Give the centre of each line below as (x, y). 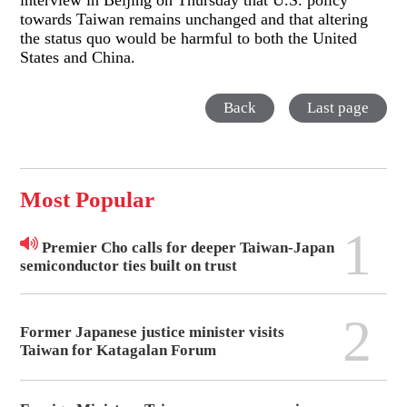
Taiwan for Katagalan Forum (119, 350)
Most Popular (88, 199)
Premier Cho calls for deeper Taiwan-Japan (187, 248)
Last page (338, 107)
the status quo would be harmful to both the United (189, 39)
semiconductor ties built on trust (129, 266)
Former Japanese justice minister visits (153, 332)
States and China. (78, 58)
